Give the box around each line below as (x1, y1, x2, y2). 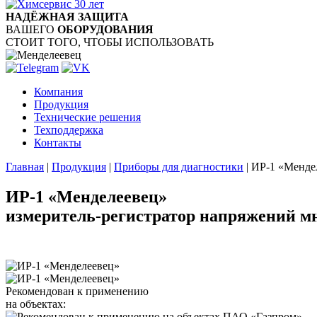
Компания (34, 86, 83, 98)
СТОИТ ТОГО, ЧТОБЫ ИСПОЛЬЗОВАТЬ (6, 36, 214, 48)
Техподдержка (34, 124, 103, 136)
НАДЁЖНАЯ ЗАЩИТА (6, 11, 129, 23)
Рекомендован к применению (6, 284, 149, 297)
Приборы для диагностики (114, 161, 243, 173)
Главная (6, 161, 44, 173)
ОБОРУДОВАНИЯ (57, 23, 154, 35)
